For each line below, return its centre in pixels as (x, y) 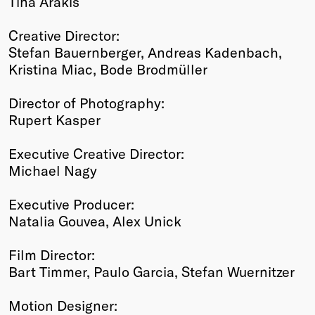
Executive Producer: (71, 204)
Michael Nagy (53, 170)
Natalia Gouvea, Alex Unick (95, 220)
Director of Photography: (86, 102)
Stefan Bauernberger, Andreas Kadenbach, (145, 52)
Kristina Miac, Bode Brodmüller (108, 69)
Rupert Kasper (54, 119)
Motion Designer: (63, 305)
